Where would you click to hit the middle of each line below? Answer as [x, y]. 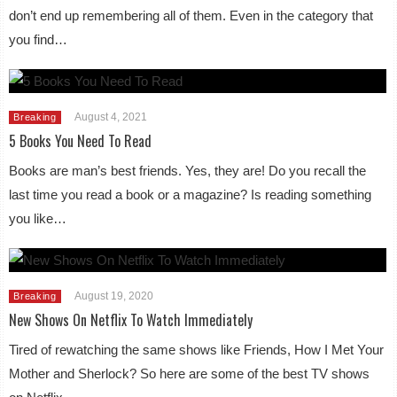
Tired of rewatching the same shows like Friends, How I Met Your [197, 350]
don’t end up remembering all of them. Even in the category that [191, 16]
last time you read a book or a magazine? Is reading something [191, 195]
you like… [38, 218]
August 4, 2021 [110, 117]
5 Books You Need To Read [81, 141]
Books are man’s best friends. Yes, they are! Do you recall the [188, 171]
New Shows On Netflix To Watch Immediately [131, 320]
